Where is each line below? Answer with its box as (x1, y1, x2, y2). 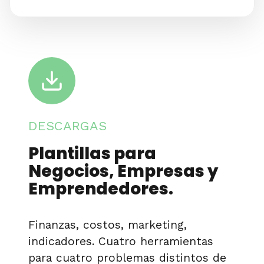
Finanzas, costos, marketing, (28, 218, 187, 232)
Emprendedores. (28, 177, 173, 201)
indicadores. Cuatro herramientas (28, 235, 213, 249)
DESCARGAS (28, 118, 107, 134)
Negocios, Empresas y (28, 160, 218, 183)
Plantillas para (28, 142, 156, 166)
